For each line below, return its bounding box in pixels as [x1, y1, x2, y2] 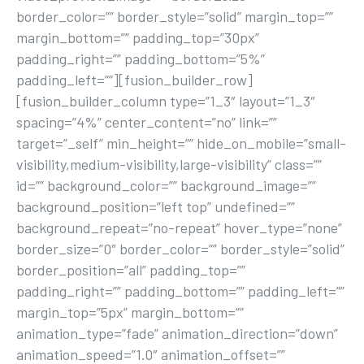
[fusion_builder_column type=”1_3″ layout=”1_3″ [16, 92, 315, 110]
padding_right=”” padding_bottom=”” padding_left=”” [16, 282, 344, 300]
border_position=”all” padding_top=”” [16, 261, 245, 279]
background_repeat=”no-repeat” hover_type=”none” [16, 219, 342, 236]
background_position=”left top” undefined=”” [16, 197, 295, 215]
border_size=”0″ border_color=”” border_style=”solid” [16, 240, 344, 258]
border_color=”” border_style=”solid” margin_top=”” [16, 7, 333, 25]
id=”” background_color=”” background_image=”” [16, 176, 316, 194]
